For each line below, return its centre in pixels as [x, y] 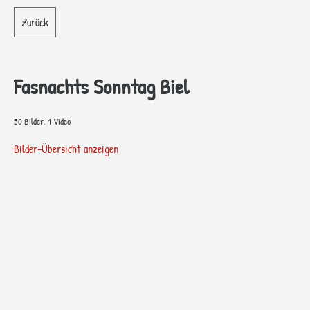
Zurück [35, 22]
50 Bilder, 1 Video [42, 121]
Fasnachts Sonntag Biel [101, 86]
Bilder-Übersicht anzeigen [66, 149]
